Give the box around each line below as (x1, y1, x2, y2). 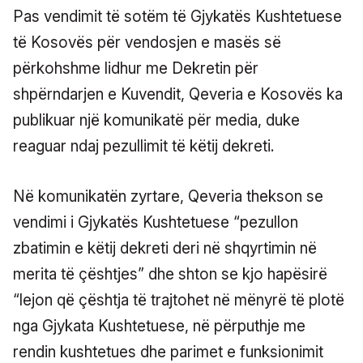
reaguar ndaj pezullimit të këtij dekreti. (13, 136, 274, 156)
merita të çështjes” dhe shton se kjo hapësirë (13, 264, 327, 284)
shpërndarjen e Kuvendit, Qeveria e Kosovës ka (13, 84, 343, 104)
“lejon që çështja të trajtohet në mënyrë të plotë (13, 290, 344, 310)
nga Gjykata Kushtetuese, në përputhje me (13, 316, 305, 335)
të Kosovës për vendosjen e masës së (13, 32, 281, 52)
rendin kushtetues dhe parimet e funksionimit (13, 342, 323, 361)
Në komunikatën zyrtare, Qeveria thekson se (13, 186, 323, 206)
